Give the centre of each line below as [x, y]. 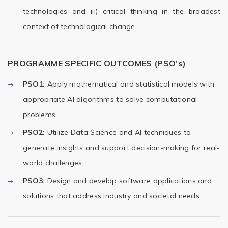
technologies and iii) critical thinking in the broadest [122, 11]
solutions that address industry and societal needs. [112, 196]
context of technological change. [80, 26]
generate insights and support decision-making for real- [122, 148]
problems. [40, 115]
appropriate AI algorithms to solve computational [110, 99]
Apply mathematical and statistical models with [131, 84]
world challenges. [53, 163]
